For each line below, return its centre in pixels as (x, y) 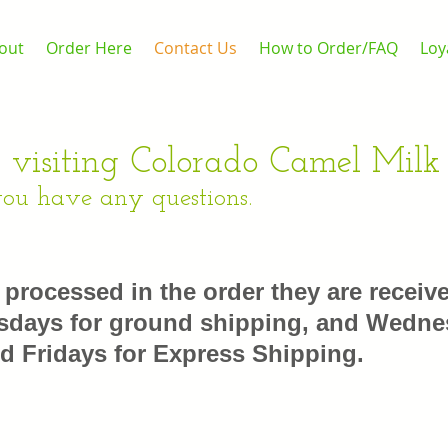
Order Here (88, 48)
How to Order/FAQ (328, 48)
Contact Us (195, 48)
